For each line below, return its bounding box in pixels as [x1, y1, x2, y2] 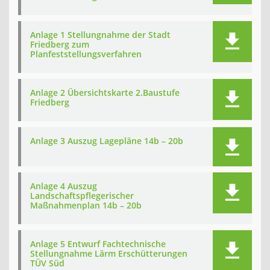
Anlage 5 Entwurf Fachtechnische [30, 238, 166, 250]
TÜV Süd [30, 257, 64, 269]
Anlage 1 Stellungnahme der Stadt [30, 29, 171, 40]
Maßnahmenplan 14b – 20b [30, 199, 142, 211]
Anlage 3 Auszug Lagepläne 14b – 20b [30, 135, 183, 146]
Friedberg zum [30, 39, 89, 50]
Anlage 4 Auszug [30, 180, 97, 192]
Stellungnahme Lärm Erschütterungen [30, 248, 187, 259]
